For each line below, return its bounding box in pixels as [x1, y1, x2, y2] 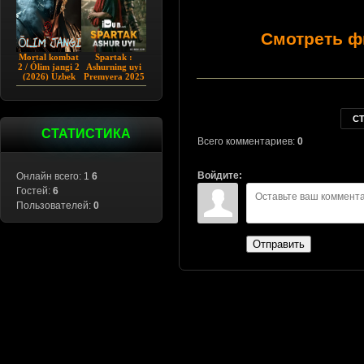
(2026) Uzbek [22, 71, 76, 81]
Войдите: [197, 170, 242, 182]
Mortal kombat [19, 52, 79, 62]
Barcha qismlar [84, 81, 144, 91]
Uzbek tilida [90, 91, 137, 101]
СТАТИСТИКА [41, 127, 131, 141]
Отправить [253, 238, 305, 251]
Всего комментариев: [197, 136, 297, 148]
